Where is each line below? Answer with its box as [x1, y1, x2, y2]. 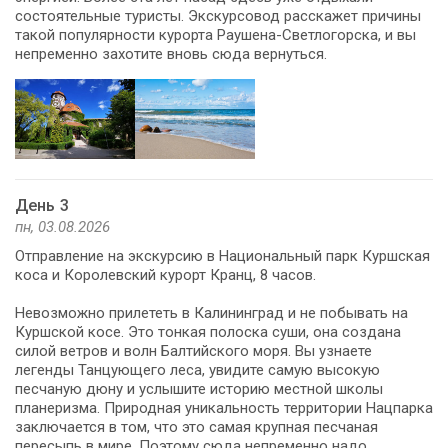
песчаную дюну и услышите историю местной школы [15, 379, 383, 398]
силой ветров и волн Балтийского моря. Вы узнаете [15, 341, 372, 360]
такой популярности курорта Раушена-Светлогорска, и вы [15, 25, 416, 44]
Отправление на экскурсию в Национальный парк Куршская [15, 246, 430, 265]
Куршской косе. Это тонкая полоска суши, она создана [15, 322, 401, 341]
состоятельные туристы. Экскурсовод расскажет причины [15, 6, 421, 25]
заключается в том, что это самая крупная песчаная [15, 417, 378, 436]
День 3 [15, 195, 69, 215]
